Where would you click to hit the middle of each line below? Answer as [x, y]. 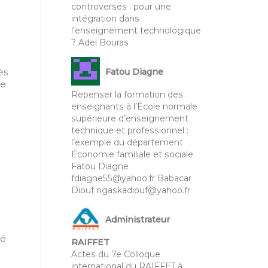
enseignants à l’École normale [134, 106]
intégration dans [105, 19]
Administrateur [137, 220]
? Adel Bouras [100, 42]
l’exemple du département [127, 142]
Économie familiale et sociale [132, 154]
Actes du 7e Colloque [115, 254]
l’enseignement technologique [136, 31]
